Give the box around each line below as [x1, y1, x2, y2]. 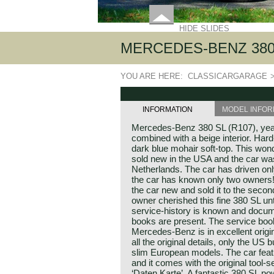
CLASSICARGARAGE [188, 72, 267, 81]
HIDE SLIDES [179, 24, 229, 33]
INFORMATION [142, 105, 193, 114]
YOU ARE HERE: [120, 72, 188, 81]
